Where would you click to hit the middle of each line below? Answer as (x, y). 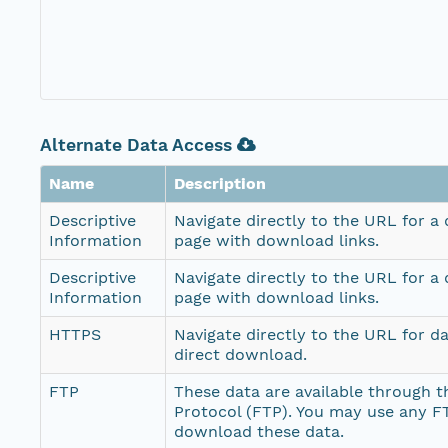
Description (220, 184)
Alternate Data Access (138, 145)
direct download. (240, 355)
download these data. (259, 432)
